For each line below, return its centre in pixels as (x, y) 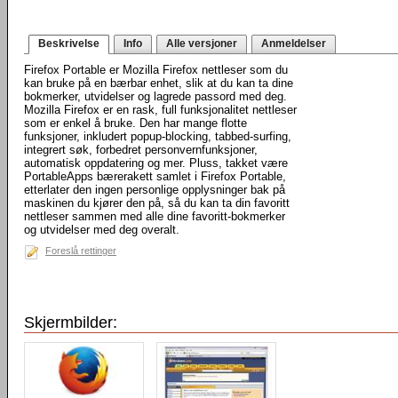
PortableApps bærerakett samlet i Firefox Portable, (155, 176)
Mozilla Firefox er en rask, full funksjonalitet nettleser (160, 110)
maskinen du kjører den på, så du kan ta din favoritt (157, 203)
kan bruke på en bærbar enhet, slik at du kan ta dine (159, 83)
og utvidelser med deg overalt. (102, 230)
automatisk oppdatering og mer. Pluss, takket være (156, 163)
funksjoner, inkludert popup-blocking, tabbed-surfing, (158, 136)
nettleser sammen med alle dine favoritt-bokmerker (155, 216)
